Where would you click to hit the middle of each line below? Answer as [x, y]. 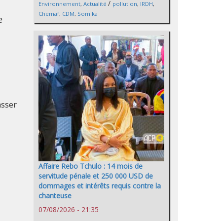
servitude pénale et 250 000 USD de [96, 176]
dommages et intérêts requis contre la [100, 185]
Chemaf [49, 13]
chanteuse [55, 195]
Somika [88, 13]
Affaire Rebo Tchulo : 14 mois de [91, 166]
